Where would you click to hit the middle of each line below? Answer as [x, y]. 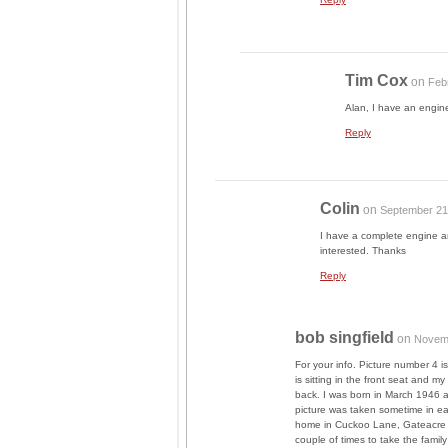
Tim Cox [376, 80]
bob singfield [344, 337]
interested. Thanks [363, 250]
